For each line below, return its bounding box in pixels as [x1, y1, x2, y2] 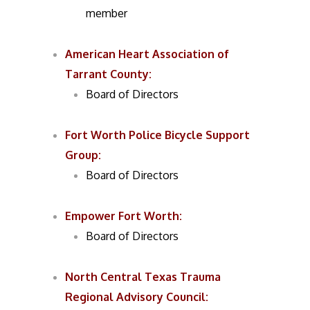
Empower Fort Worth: [65, 209, 183, 223]
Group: [65, 148, 102, 162]
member [86, 6, 128, 20]
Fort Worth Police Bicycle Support [65, 128, 250, 142]
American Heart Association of [65, 47, 230, 61]
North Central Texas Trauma [65, 270, 221, 284]
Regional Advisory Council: [65, 290, 209, 304]
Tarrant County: [65, 67, 152, 81]
